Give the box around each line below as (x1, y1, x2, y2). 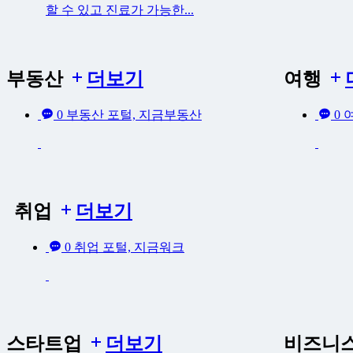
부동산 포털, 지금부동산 (66, 108, 202, 122)
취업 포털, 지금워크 (74, 240, 184, 255)
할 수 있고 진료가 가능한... (46, 2, 194, 17)
